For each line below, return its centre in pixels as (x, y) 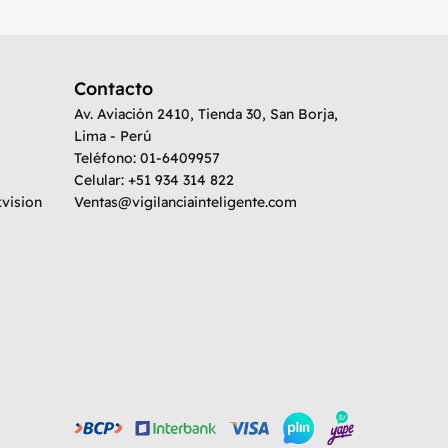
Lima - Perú (112, 136)
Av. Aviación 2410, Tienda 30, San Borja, (206, 114)
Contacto (113, 89)
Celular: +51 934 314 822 (154, 180)
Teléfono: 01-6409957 (147, 158)
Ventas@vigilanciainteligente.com (185, 202)
